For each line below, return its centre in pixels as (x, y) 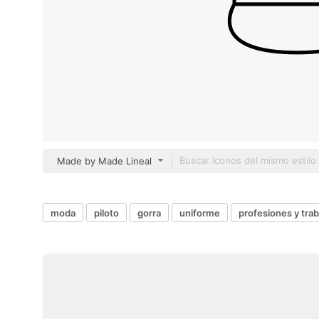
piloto (106, 213)
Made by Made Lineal (104, 161)
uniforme (200, 213)
